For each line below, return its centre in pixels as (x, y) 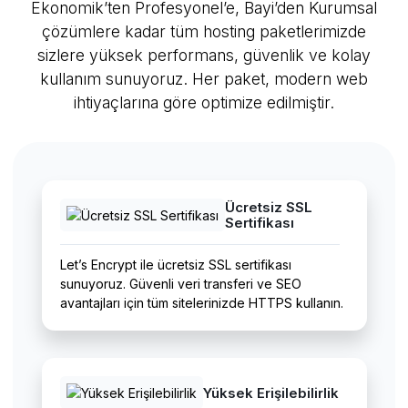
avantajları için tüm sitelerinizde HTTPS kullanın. (201, 302)
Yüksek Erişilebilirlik (270, 393)
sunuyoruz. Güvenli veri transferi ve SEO (180, 283)
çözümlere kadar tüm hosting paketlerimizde (204, 31)
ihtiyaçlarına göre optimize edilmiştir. (204, 102)
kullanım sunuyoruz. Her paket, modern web (204, 78)
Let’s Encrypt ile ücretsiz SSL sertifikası (175, 264)
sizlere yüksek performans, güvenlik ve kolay (204, 55)
